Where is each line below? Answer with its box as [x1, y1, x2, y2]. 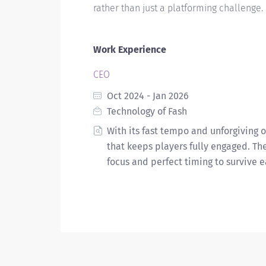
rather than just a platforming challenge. [93, 2, 263, 14]
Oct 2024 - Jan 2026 [104, 90, 189, 102]
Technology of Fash [104, 106, 187, 117]
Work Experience [93, 44, 166, 55]
